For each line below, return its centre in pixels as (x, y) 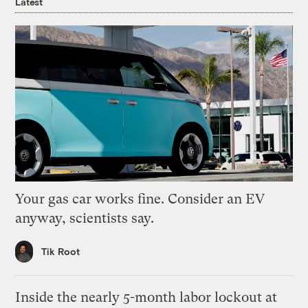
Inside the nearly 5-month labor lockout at (146, 298)
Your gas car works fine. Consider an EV (140, 199)
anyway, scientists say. (85, 218)
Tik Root (61, 252)
